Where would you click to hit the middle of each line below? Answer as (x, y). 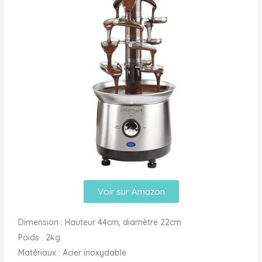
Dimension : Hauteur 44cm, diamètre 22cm (100, 223)
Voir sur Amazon (131, 192)
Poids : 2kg (39, 238)
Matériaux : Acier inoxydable (73, 253)
